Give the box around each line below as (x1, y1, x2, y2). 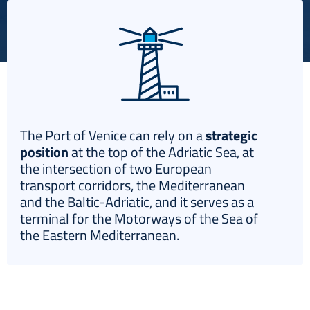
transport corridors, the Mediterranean (19, 174, 245, 197)
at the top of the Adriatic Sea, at (68, 141, 254, 163)
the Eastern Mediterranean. (19, 224, 179, 246)
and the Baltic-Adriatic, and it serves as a (19, 191, 254, 213)
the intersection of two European (19, 158, 212, 180)
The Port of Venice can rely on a (19, 125, 206, 147)
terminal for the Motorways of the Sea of (19, 208, 258, 230)
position (19, 141, 69, 163)
